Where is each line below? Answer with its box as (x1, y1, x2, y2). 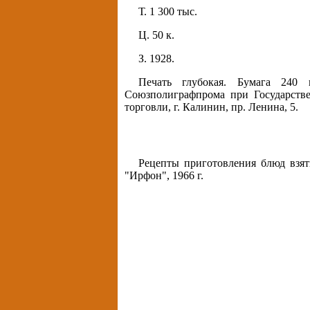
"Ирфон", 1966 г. (125, 170, 203, 182)
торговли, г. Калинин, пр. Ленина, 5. (125, 101, 298, 113)
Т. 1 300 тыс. (138, 6, 197, 18)
